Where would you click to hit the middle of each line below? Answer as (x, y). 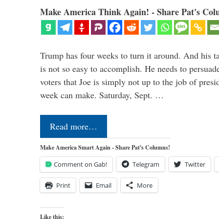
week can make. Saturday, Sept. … (102, 95)
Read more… (74, 126)
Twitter (195, 164)
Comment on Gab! (80, 164)
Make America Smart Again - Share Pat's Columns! (105, 148)
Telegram (146, 164)
